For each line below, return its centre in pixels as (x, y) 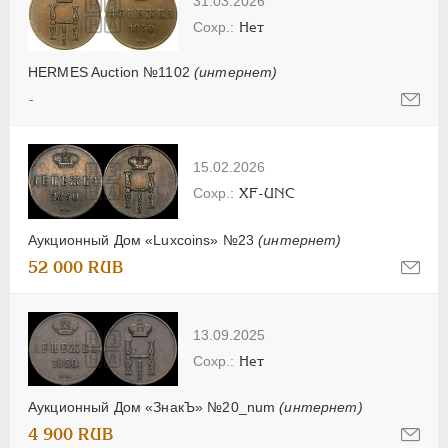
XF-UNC (267, 193)
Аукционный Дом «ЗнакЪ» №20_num (154, 406)
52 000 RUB (76, 268)
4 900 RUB (71, 434)
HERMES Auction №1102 (111, 72)
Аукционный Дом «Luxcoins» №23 (143, 240)
